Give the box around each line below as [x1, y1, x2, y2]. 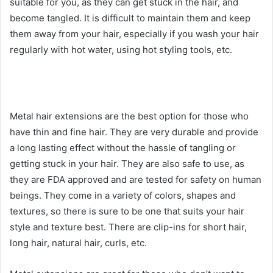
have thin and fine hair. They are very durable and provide [10, 126, 258, 138]
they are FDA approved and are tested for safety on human [10, 173, 261, 185]
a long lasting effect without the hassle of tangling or [10, 141, 236, 154]
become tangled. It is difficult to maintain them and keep [10, 12, 250, 24]
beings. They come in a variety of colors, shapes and [10, 189, 236, 201]
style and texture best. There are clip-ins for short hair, [10, 221, 247, 233]
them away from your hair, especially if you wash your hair [10, 27, 259, 40]
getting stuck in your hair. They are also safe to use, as [10, 157, 244, 169]
